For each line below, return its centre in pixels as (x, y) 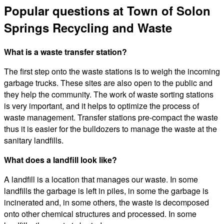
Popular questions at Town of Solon (107, 10)
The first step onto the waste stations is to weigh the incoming (112, 71)
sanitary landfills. (34, 140)
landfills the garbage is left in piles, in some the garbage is (106, 190)
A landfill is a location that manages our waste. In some (101, 179)
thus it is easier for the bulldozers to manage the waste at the (110, 128)
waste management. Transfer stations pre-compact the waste (111, 117)
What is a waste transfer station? (65, 51)
